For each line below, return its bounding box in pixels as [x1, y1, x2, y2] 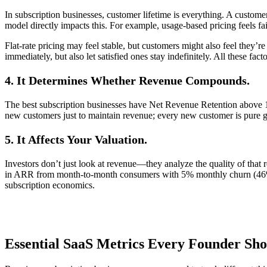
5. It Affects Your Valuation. [5, 133, 147, 147]
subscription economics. [5, 180, 95, 191]
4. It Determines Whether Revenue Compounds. [5, 74, 250, 88]
